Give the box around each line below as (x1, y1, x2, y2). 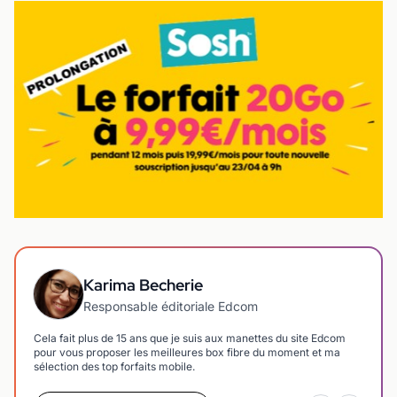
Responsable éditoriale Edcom (83, 298, 258, 314)
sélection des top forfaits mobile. (34, 359, 195, 373)
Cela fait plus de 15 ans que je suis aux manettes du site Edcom (34, 331, 346, 345)
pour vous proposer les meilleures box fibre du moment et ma (34, 345, 340, 359)
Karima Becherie (83, 274, 203, 295)
